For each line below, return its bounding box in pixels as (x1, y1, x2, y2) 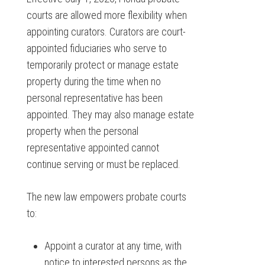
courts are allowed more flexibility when (26, 9, 187, 21)
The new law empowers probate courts (26, 190, 186, 203)
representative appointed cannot (26, 141, 159, 154)
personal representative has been (26, 92, 163, 104)
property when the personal (26, 125, 138, 137)
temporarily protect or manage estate (26, 59, 179, 71)
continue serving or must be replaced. (26, 158, 180, 170)
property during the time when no (26, 75, 161, 88)
